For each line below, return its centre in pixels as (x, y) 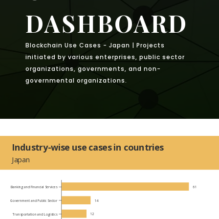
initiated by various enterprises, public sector (105, 57)
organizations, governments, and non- (93, 68)
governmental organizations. (76, 80)
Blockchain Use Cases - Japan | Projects (95, 45)
